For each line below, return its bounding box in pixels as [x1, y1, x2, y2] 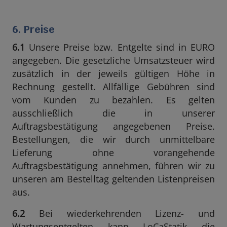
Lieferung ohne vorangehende [12, 146, 215, 159]
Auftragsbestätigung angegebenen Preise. [12, 120, 215, 132]
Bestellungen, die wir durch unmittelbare [12, 133, 215, 145]
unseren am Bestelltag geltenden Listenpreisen [12, 173, 215, 185]
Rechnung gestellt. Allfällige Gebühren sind [12, 81, 215, 93]
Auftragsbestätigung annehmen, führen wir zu [12, 160, 215, 172]
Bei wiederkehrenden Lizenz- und [25, 207, 215, 219]
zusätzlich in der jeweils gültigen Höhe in [12, 67, 215, 80]
